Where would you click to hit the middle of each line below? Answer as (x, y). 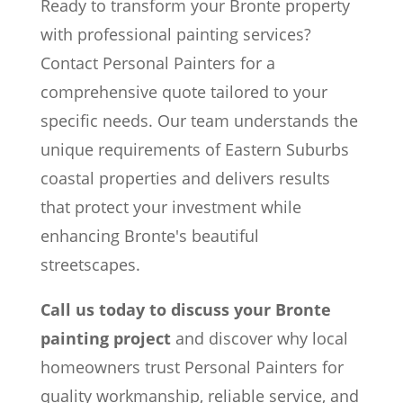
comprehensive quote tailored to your (184, 91)
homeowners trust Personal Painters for (192, 367)
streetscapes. (90, 264)
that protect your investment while (170, 206)
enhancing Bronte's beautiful (149, 235)
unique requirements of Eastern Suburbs (194, 149)
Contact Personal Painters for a (157, 63)
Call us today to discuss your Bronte (185, 309)
